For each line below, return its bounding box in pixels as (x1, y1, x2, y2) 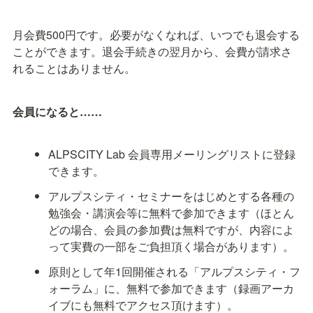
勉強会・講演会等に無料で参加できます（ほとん (48, 204, 295, 221)
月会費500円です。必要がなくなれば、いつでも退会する (13, 26, 300, 43)
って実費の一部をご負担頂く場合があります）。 (48, 238, 295, 254)
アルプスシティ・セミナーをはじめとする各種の (48, 187, 295, 204)
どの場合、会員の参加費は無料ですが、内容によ (48, 221, 295, 238)
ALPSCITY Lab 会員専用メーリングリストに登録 (48, 145, 296, 162)
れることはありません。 (13, 59, 136, 76)
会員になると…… (13, 103, 102, 119)
